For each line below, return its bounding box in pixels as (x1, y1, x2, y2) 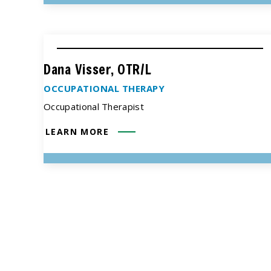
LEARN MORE (45, 125, 109, 137)
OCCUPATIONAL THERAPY (44, 82, 165, 94)
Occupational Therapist (44, 100, 145, 113)
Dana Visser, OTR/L (44, 60, 152, 78)
